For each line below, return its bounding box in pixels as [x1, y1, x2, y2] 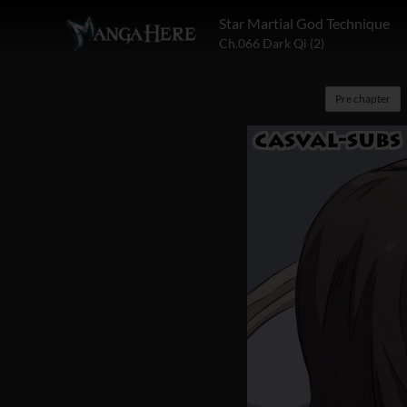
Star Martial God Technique [219, 15, 390, 32]
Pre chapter [334, 92, 391, 105]
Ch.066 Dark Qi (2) [219, 35, 324, 51]
